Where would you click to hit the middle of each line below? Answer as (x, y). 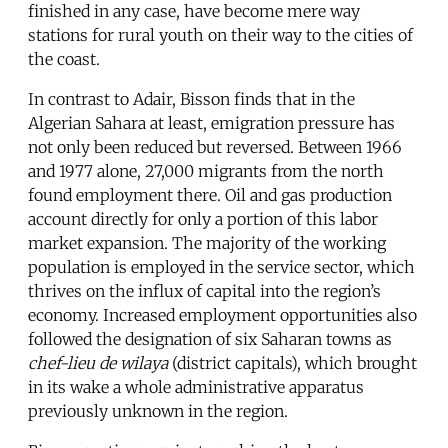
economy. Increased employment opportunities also (222, 314)
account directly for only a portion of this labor (203, 218)
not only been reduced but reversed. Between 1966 (215, 146)
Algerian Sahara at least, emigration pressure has (211, 122)
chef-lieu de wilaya (98, 362)
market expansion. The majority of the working (207, 242)
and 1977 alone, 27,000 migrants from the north (206, 170)
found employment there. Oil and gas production (210, 194)
